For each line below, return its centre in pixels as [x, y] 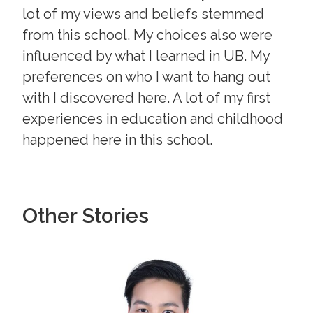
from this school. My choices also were [148, 35]
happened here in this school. [118, 140]
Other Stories [86, 216]
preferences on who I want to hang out [147, 77]
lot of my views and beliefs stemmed [144, 14]
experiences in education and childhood [153, 119]
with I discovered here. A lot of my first [147, 98]
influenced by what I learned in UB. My [146, 56]
